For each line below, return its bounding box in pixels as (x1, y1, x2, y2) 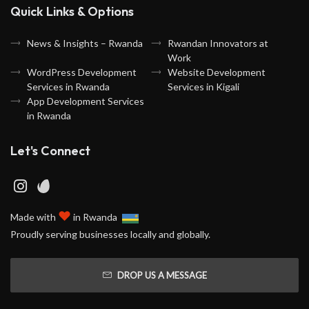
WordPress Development (27, 66, 137, 79)
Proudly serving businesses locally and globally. (10, 228, 210, 240)
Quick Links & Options (10, 3, 134, 20)
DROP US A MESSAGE (117, 269, 207, 281)
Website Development (168, 66, 266, 79)
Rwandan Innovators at (168, 37, 268, 50)
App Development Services (27, 95, 144, 108)
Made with (10, 211, 58, 223)
